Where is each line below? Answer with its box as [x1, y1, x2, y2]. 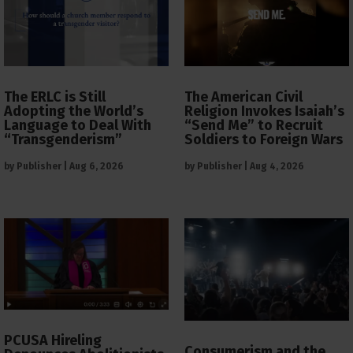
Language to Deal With [4, 116, 151, 134]
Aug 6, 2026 [69, 160, 124, 172]
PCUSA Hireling [4, 331, 102, 349]
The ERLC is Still [4, 87, 106, 106]
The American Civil [184, 87, 303, 106]
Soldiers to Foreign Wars [184, 130, 343, 148]
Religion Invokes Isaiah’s [184, 102, 344, 120]
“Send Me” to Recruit [184, 116, 323, 134]
